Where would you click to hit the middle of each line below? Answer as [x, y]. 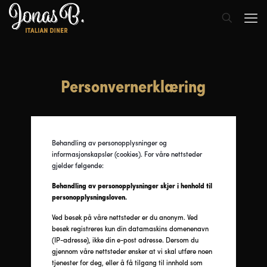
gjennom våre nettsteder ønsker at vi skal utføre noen [132, 251]
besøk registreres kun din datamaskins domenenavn [130, 228]
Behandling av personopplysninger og [109, 142]
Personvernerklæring [133, 86]
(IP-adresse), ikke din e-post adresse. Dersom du [125, 240]
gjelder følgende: [77, 165]
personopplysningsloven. [89, 197]
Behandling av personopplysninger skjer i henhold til [132, 185]
